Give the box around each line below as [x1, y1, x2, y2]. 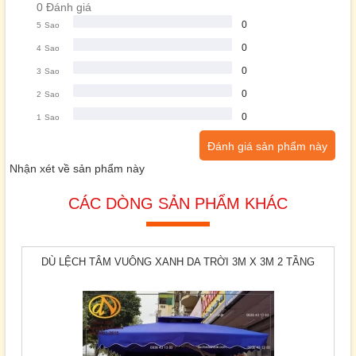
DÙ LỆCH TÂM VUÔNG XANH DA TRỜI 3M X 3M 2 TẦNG [41, 256, 315, 269]
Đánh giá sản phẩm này [207, 140, 327, 153]
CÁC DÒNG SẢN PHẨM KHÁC [68, 195, 288, 213]
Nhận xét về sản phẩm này [10, 162, 145, 176]
